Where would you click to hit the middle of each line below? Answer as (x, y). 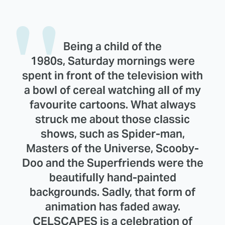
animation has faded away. (113, 207)
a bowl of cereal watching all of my (113, 90)
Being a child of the (113, 46)
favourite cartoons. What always (113, 105)
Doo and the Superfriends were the (113, 163)
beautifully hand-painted (113, 178)
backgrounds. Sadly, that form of (113, 192)
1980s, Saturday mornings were (113, 61)
